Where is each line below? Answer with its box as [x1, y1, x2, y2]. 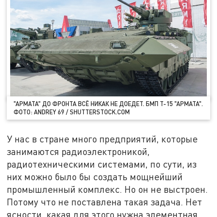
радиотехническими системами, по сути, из [7, 158, 197, 170]
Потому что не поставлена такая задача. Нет [7, 196, 202, 207]
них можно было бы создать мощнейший [7, 171, 183, 182]
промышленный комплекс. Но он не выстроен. [7, 184, 208, 195]
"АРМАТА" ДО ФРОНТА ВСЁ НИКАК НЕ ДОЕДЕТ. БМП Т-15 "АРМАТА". [14, 100, 203, 108]
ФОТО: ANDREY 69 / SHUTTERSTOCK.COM [14, 108, 130, 116]
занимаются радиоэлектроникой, [7, 146, 150, 157]
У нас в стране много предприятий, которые [7, 133, 198, 144]
